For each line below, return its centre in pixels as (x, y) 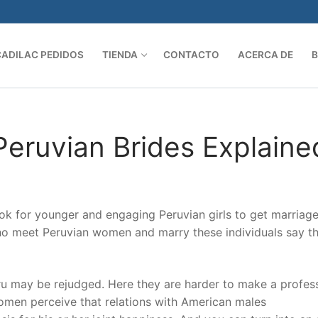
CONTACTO (191, 55)
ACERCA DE (265, 55)
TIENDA (120, 55)
